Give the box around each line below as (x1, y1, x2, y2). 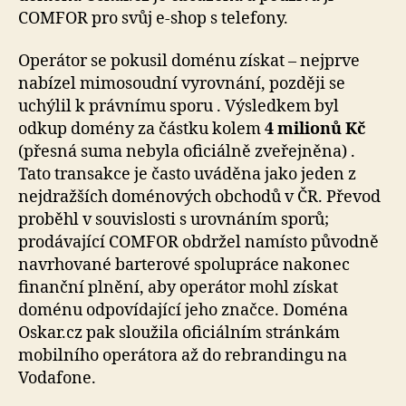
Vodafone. (18, 368, 96, 389)
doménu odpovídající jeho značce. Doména (18, 300, 348, 321)
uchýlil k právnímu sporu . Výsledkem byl (18, 96, 339, 117)
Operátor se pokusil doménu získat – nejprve (18, 51, 360, 72)
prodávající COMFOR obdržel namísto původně (18, 232, 379, 253)
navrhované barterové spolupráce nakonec (18, 255, 350, 275)
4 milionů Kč (265, 119, 365, 140)
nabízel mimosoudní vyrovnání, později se (18, 73, 345, 94)
